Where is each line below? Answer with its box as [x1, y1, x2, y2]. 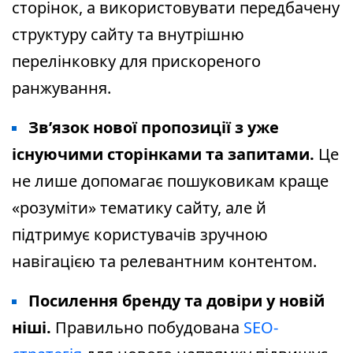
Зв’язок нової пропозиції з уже [28, 117, 279, 138]
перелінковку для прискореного [12, 50, 261, 72]
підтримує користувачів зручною [12, 224, 268, 245]
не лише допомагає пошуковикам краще [12, 170, 329, 191]
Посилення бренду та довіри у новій [28, 290, 325, 311]
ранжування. [12, 77, 111, 98]
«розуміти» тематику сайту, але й [12, 197, 266, 218]
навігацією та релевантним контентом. [12, 251, 317, 272]
